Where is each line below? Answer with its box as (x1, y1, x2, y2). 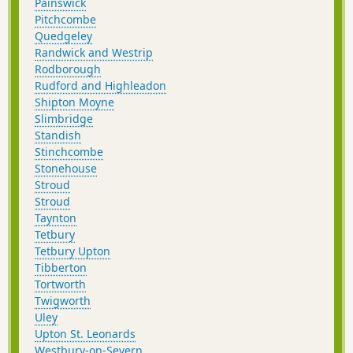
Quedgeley (35, 28, 92, 43)
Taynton (35, 210, 76, 225)
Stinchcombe (35, 143, 103, 159)
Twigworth (35, 292, 91, 308)
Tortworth (35, 276, 86, 292)
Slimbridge (35, 110, 93, 126)
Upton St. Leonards (35, 325, 136, 341)
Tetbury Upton (35, 243, 110, 258)
